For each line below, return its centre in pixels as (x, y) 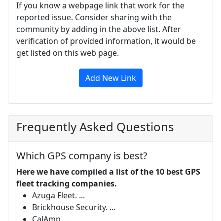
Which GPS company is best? (82, 155)
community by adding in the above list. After (99, 29)
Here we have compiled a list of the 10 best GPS (108, 171)
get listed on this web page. (68, 53)
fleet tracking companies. (67, 183)
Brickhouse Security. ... (74, 207)
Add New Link (110, 78)
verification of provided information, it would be (106, 41)
